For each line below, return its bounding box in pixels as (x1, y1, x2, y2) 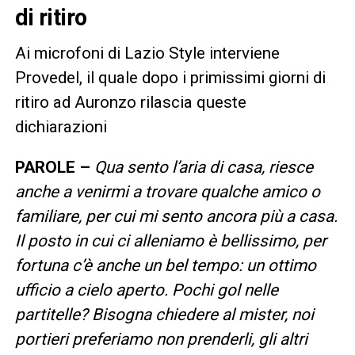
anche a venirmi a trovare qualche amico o (14, 181, 320, 201)
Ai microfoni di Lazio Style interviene (14, 43, 280, 63)
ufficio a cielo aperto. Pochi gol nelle (14, 280, 278, 300)
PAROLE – (14, 157, 94, 177)
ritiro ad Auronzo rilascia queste (14, 92, 246, 112)
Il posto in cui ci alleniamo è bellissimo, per (14, 231, 326, 250)
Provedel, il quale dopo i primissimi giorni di (14, 67, 326, 87)
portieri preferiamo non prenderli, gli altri (14, 329, 307, 349)
